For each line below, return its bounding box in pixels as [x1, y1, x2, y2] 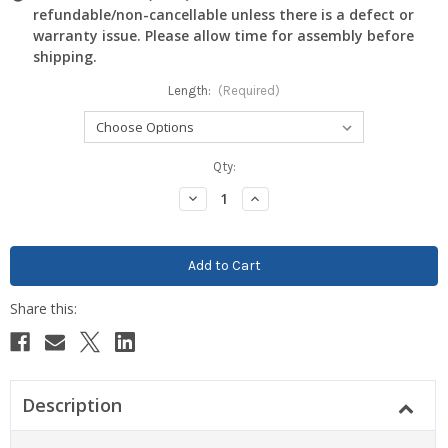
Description [21, 392, 122, 417]
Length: [167, 82, 214, 98]
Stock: [10, 177, 48, 193]
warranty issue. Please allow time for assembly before [33, 25, 414, 45]
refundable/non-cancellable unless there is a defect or [33, 4, 414, 24]
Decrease [184, 188, 246, 206]
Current [10, 158, 53, 174]
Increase [247, 188, 305, 206]
